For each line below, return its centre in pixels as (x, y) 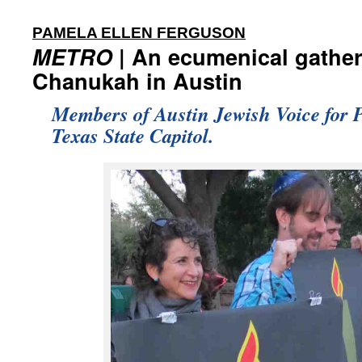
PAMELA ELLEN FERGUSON (139, 32)
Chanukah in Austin (137, 80)
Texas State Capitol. (133, 135)
